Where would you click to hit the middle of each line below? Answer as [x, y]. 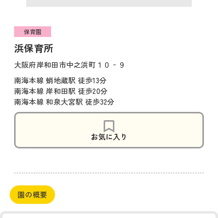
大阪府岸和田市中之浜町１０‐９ [70, 64]
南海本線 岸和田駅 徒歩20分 [61, 91]
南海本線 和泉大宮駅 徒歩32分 [64, 101]
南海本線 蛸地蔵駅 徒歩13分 [60, 80]
